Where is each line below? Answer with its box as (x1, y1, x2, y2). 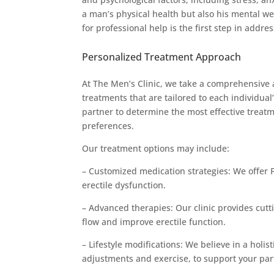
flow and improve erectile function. (82, 216, 226, 228)
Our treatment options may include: (82, 143, 230, 155)
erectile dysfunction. (82, 179, 166, 191)
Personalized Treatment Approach (82, 50, 242, 64)
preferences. (82, 120, 135, 132)
